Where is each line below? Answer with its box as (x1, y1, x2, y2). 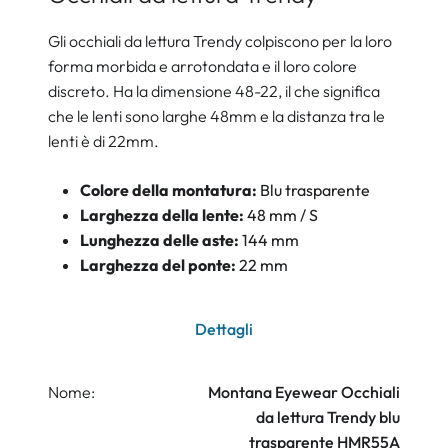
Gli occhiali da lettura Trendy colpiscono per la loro (48, 31, 392, 51)
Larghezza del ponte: (80, 255, 239, 275)
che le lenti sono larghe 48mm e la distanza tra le (48, 106, 385, 126)
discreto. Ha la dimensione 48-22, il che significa (48, 81, 380, 101)
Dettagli (195, 319, 253, 339)
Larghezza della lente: (80, 205, 244, 225)
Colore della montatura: (80, 180, 257, 200)
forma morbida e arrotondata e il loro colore (48, 56, 357, 76)
